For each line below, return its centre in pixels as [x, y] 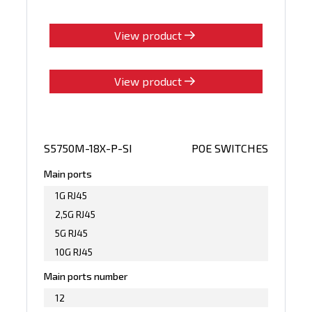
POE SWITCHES [229, 148]
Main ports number [86, 276]
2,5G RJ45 [76, 214]
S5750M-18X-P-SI [88, 148]
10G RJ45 [74, 251]
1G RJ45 [71, 195]
